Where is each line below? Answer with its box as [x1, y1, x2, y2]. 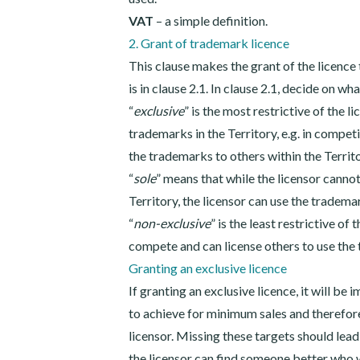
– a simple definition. [153, 13, 268, 28]
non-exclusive [133, 215, 211, 231]
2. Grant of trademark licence [129, 35, 289, 51]
